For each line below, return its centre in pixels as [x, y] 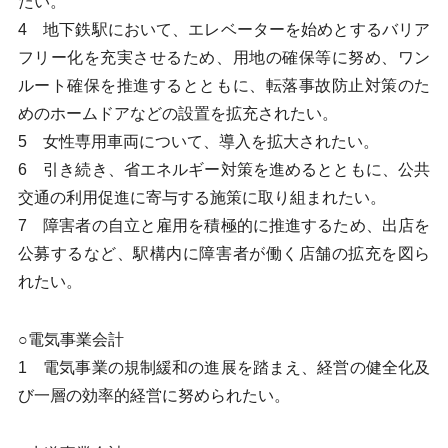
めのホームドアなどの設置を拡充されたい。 [177, 113]
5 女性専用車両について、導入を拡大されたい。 [198, 141]
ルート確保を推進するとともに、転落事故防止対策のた [224, 85]
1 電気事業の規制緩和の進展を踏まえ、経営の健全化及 [224, 367]
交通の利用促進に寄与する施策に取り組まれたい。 [201, 197]
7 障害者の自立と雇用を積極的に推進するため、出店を [224, 225]
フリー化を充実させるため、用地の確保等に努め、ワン [224, 57]
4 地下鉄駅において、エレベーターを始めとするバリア [224, 29]
